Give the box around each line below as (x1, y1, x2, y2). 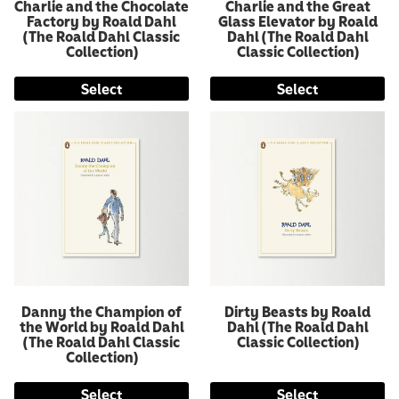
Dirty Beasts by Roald (224, 298, 370, 323)
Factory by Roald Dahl (27, 8, 176, 33)
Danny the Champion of (21, 298, 182, 323)
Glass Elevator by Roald (217, 8, 378, 33)
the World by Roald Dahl (19, 313, 184, 338)
